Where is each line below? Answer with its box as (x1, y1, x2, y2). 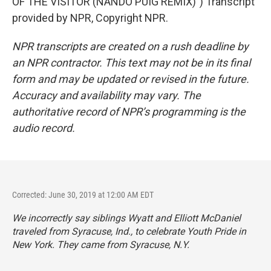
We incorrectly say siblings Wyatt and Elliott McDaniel (12, 212, 241, 224)
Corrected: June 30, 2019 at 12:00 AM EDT (12, 190, 154, 200)
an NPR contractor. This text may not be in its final (12, 56, 250, 69)
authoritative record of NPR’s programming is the (12, 105, 246, 118)
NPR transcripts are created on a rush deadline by (12, 40, 249, 53)
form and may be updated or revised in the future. (12, 73, 249, 85)
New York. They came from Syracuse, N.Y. (12, 239, 189, 250)
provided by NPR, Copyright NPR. (12, 11, 168, 24)
